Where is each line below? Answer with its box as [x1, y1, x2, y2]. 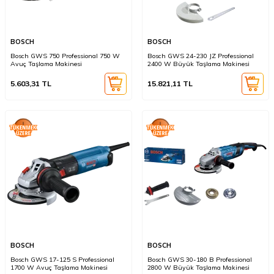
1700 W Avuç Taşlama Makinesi [10, 263, 108, 272]
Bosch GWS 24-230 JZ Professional [147, 51, 254, 61]
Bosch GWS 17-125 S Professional [10, 255, 114, 264]
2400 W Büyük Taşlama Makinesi [147, 59, 250, 68]
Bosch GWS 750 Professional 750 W [10, 51, 120, 61]
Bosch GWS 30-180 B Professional [147, 255, 252, 264]
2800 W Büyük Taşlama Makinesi [147, 263, 250, 272]
